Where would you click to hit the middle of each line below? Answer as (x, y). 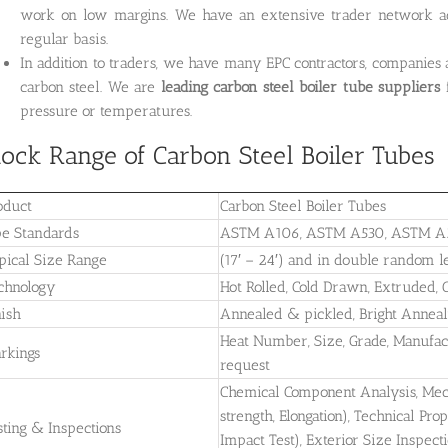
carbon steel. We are (90, 86)
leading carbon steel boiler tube (266, 86)
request (245, 364)
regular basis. (64, 38)
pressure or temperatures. (106, 110)
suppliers (409, 86)
